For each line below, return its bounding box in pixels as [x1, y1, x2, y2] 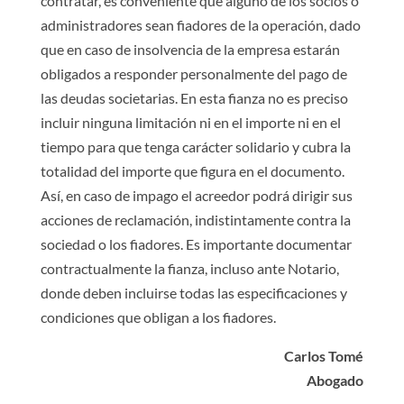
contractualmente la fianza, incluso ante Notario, [40, 260, 339, 277]
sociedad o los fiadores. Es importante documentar [40, 235, 352, 252]
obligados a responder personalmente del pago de [40, 65, 347, 82]
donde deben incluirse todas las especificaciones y [40, 284, 347, 301]
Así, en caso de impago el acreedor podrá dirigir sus [40, 187, 353, 204]
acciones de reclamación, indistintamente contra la [40, 211, 351, 228]
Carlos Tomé [284, 347, 364, 364]
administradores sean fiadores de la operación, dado [40, 16, 361, 33]
